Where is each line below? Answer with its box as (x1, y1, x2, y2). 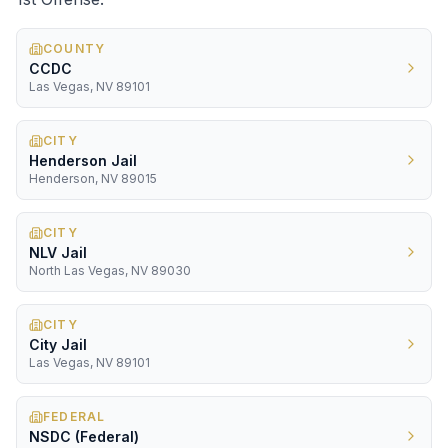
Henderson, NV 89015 (29, 171, 157, 186)
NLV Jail (29, 244, 87, 261)
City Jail (29, 336, 87, 353)
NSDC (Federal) (29, 428, 139, 445)
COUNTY (43, 41, 106, 56)
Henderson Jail (29, 152, 137, 169)
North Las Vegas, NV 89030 (29, 263, 191, 278)
